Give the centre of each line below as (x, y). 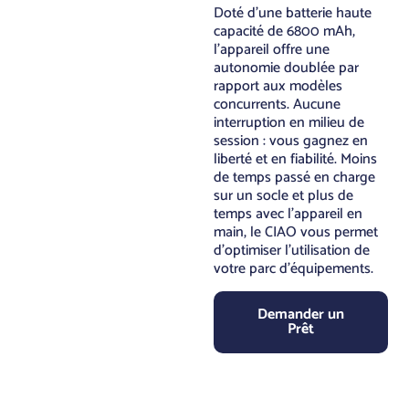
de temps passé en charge (294, 177)
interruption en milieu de (289, 122)
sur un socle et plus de (283, 195)
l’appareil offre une (272, 49)
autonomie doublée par (286, 68)
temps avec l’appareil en (288, 214)
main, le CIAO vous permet (296, 232)
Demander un (300, 315)
